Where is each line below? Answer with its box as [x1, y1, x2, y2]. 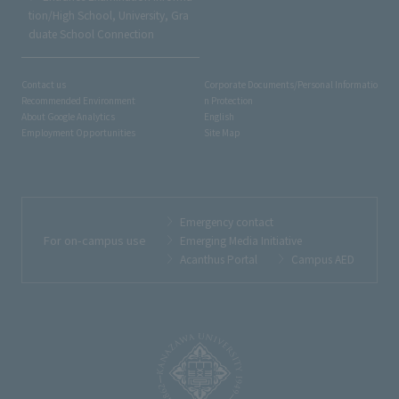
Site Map [204, 126, 240, 140]
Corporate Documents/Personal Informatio [204, 77, 378, 92]
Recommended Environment [21, 94, 135, 108]
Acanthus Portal [180, 251, 257, 267]
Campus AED [291, 251, 354, 267]
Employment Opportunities [21, 126, 135, 140]
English [204, 110, 234, 124]
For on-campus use [44, 232, 146, 249]
